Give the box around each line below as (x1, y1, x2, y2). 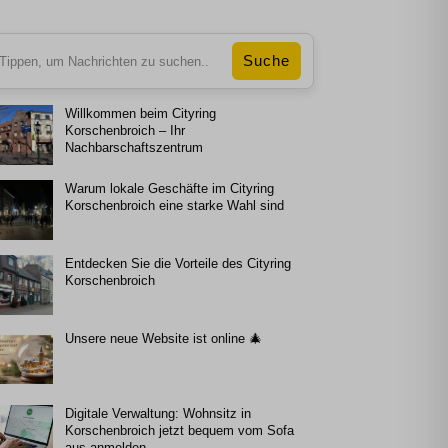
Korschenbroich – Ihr (64, 122, 185, 138)
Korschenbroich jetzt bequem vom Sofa (64, 422, 294, 438)
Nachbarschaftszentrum (64, 139, 203, 155)
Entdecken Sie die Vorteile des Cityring (64, 255, 291, 271)
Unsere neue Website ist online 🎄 (64, 330, 262, 346)
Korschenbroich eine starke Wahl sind (64, 197, 284, 213)
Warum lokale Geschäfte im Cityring (64, 180, 274, 196)
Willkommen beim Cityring (64, 105, 216, 121)
